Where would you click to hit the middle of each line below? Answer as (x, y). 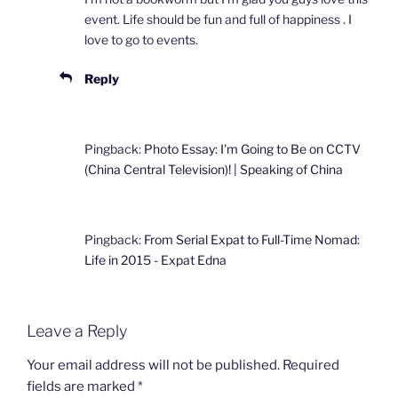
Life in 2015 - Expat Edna (155, 260)
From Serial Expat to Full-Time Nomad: (252, 240)
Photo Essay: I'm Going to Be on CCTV (252, 149)
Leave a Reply (77, 331)
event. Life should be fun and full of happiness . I (218, 20)
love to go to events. (141, 40)
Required (311, 365)
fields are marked (82, 386)
